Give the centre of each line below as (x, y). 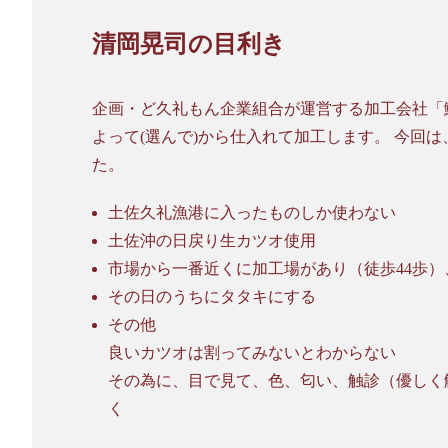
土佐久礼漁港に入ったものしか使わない (251, 213)
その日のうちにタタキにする (211, 297)
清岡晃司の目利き (188, 44)
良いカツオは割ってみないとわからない (251, 353)
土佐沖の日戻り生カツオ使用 (211, 241)
